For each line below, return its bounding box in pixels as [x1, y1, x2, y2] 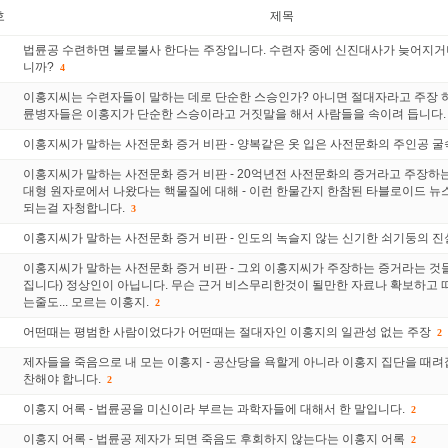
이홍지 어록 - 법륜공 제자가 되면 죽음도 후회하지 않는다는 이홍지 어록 [23, 431, 405, 446]
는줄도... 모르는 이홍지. [23, 294, 149, 309]
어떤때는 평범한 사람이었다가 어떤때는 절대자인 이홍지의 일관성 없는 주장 [23, 324, 431, 339]
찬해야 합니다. [23, 371, 101, 386]
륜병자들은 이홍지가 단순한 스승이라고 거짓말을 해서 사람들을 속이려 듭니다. [23, 106, 446, 121]
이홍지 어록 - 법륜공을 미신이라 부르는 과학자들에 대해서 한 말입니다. [23, 401, 405, 416]
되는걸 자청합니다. [23, 200, 125, 215]
